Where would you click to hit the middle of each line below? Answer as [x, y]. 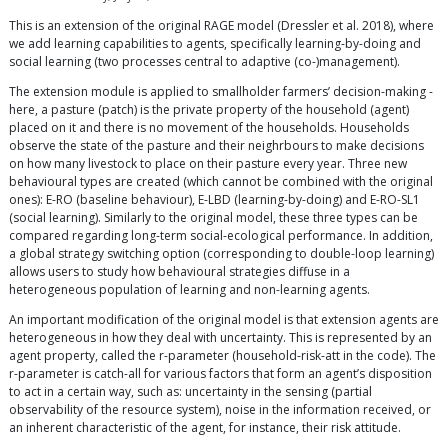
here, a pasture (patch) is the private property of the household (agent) [209, 109]
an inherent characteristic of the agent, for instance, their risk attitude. [205, 427]
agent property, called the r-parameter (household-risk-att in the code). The [222, 355]
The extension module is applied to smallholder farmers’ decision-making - [221, 91]
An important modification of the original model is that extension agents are [224, 319]
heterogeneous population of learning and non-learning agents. [189, 289]
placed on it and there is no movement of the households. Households [209, 127]
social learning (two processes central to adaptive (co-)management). [204, 61]
